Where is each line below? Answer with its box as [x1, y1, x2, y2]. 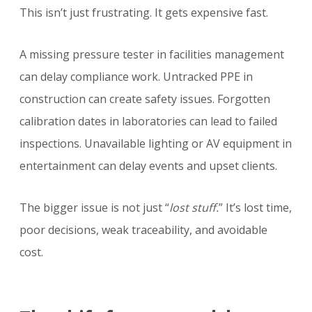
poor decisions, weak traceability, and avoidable [19, 222, 267, 238]
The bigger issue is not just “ [19, 200, 169, 216]
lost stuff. [169, 200, 219, 216]
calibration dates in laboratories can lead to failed [19, 114, 277, 130]
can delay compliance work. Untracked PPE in [19, 69, 253, 85]
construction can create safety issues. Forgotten [19, 91, 270, 107]
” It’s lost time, [219, 200, 292, 216]
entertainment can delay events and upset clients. [19, 158, 277, 174]
